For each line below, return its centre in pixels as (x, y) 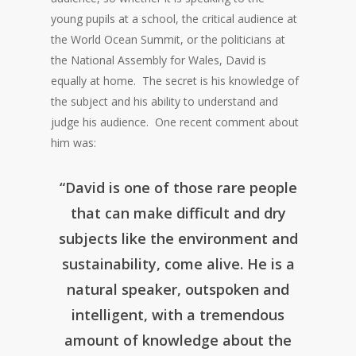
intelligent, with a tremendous (178, 315)
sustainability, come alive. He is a (178, 264)
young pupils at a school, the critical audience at (174, 19)
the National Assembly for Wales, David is (159, 60)
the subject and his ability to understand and (165, 102)
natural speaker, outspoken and (178, 290)
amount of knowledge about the (178, 341)
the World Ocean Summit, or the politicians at (168, 40)
